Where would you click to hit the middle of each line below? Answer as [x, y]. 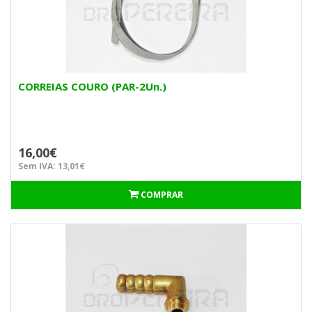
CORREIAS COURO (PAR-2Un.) [92, 86]
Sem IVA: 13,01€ [52, 166]
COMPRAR [162, 195]
